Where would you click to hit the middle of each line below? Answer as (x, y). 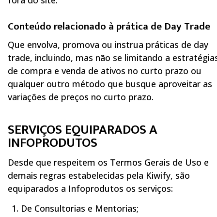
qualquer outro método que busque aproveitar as (110, 84)
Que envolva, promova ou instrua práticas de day (108, 44)
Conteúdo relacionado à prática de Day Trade (109, 27)
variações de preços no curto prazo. (81, 97)
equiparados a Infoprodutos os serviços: (90, 188)
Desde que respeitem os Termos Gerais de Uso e (108, 162)
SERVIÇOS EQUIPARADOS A (83, 130)
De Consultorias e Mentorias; (80, 209)
